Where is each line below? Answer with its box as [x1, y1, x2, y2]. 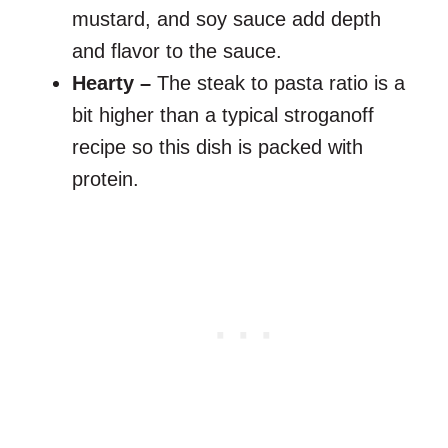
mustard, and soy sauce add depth [72, 8, 381, 31]
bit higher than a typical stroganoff [72, 104, 374, 127]
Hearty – [72, 72, 157, 95]
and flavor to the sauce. [72, 40, 288, 63]
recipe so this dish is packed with [72, 136, 363, 159]
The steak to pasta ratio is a [157, 72, 405, 95]
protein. [72, 168, 145, 191]
